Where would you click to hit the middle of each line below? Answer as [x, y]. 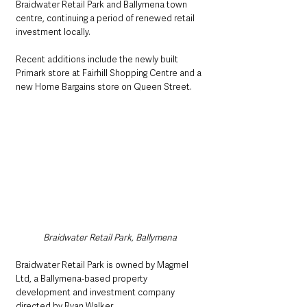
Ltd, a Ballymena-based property [83, 279]
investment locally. [54, 32]
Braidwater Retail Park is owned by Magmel [103, 265]
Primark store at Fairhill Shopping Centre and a [110, 73]
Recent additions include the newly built [98, 60]
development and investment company [96, 293]
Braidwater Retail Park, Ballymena [110, 238]
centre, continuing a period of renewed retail [106, 19]
